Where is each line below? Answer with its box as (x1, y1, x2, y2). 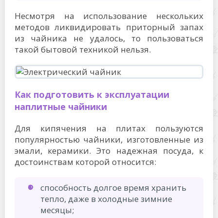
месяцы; (40, 204, 74, 216)
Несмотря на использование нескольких (15, 10, 203, 21)
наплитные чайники (15, 100, 107, 112)
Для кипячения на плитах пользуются (15, 122, 203, 134)
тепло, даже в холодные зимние (40, 193, 172, 204)
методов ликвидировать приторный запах (15, 21, 203, 33)
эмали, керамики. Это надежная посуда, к (15, 145, 203, 156)
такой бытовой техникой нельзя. (15, 43, 151, 55)
